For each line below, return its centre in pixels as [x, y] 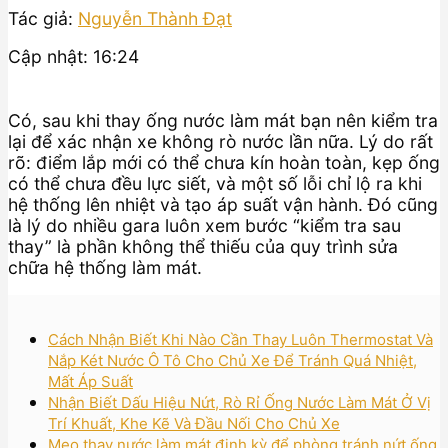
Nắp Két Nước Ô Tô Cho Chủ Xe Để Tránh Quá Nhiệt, [232, 360]
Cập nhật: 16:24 [73, 57]
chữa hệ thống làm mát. [105, 267]
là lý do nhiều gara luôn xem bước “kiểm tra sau [204, 225]
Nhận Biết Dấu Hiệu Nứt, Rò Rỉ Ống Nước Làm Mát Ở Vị [239, 402]
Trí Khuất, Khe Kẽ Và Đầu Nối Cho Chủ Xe [194, 423]
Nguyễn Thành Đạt [155, 18]
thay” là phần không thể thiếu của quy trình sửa [203, 246]
